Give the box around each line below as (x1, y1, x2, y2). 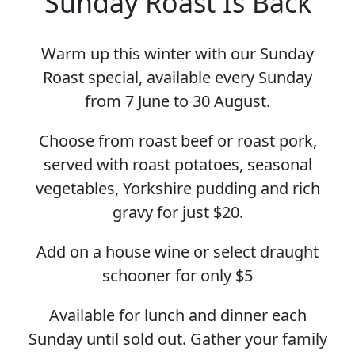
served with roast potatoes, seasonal (43, 153, 312, 175)
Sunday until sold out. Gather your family (28, 327, 327, 349)
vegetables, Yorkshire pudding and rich (35, 177, 320, 199)
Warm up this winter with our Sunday (41, 42, 314, 64)
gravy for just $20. (112, 200, 243, 223)
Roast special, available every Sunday (43, 66, 312, 88)
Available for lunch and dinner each (48, 303, 307, 326)
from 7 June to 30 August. (85, 90, 270, 112)
